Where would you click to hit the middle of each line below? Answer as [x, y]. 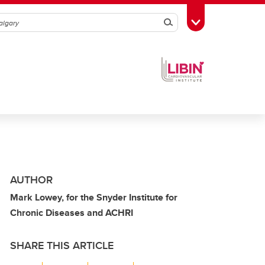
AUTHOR [31, 180]
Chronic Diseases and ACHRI [72, 213]
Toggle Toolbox [225, 21]
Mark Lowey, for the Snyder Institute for [94, 197]
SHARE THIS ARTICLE [62, 245]
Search [184, 22]
